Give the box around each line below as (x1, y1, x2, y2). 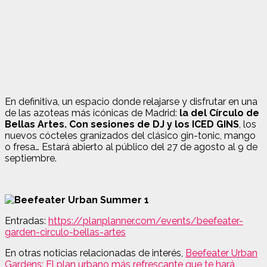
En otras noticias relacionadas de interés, (5, 247, 185, 259)
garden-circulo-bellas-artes (5, 226, 126, 238)
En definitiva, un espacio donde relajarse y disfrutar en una (5, 95, 257, 107)
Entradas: (5, 215, 46, 226)
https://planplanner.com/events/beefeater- (48, 215, 243, 226)
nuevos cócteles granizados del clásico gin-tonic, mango (5, 129, 256, 141)
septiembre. (5, 152, 57, 164)
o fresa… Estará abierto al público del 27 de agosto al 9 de (5, 141, 257, 153)
